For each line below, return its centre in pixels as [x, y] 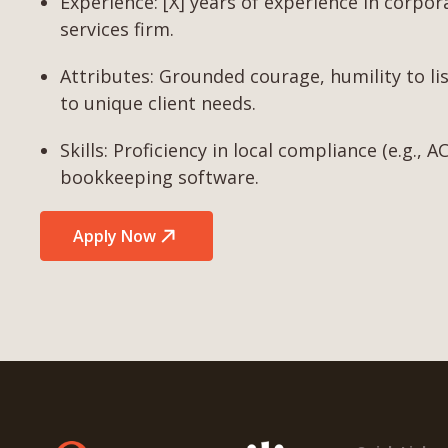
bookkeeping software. [159, 177]
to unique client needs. [158, 103]
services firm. [117, 29]
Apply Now [114, 236]
